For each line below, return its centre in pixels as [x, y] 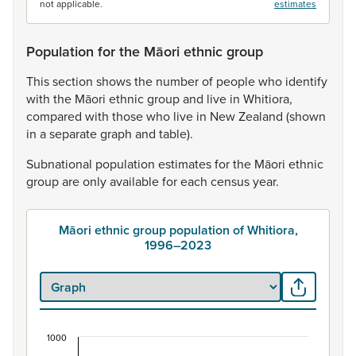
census [232, 181]
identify [306, 81]
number [179, 81]
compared [56, 116]
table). [176, 133]
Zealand [262, 116]
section [74, 81]
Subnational [61, 164]
